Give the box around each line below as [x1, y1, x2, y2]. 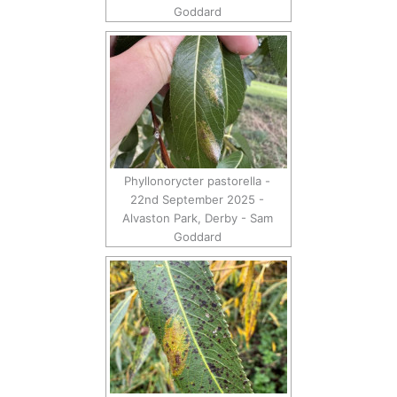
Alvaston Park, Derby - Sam [121, 211, 273, 226]
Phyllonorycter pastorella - [124, 174, 270, 189]
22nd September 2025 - [130, 192, 264, 207]
